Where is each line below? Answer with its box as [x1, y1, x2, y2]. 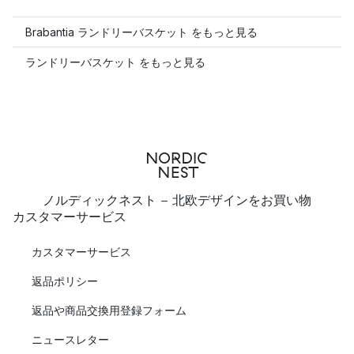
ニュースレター [32, 332, 109, 346]
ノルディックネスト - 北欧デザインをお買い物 [43, 192, 311, 207]
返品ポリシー [32, 273, 98, 288]
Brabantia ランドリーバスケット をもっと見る [25, 24, 258, 39]
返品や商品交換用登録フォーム [32, 303, 186, 317]
